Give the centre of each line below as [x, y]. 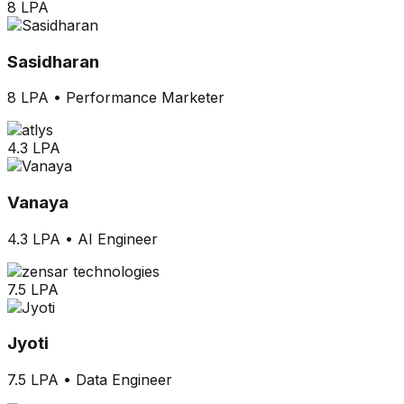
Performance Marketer [145, 98]
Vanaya [38, 202]
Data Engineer [124, 380]
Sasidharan [53, 61]
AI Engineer [118, 239]
